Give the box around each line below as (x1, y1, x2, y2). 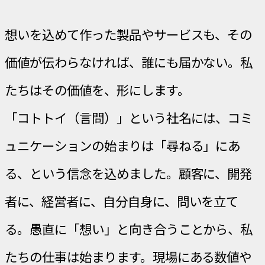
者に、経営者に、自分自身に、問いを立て (5, 192, 239, 211)
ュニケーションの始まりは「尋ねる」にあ (5, 136, 241, 155)
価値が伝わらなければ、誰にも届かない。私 (5, 53, 253, 72)
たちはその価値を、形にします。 (5, 80, 190, 99)
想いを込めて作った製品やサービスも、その (5, 25, 253, 44)
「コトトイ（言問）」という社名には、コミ (5, 108, 253, 127)
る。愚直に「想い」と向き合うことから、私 (5, 219, 253, 238)
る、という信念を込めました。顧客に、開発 (5, 164, 253, 183)
